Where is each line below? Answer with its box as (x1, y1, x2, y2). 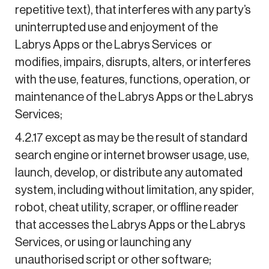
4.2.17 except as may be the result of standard (14, 131, 247, 144)
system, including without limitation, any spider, (14, 184, 254, 196)
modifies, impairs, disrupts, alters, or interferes (14, 56, 251, 68)
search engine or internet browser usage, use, (14, 149, 249, 162)
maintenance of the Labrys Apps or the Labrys (14, 91, 253, 103)
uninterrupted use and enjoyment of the (14, 21, 218, 34)
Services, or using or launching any (14, 236, 192, 249)
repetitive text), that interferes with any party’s (14, 4, 251, 16)
